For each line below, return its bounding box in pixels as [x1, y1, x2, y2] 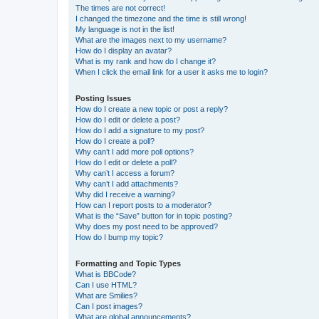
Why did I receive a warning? [75, 189, 175, 199]
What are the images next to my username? [75, 35, 226, 44]
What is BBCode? [75, 269, 136, 278]
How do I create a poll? [75, 136, 155, 145]
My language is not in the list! [75, 24, 174, 33]
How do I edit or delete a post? [75, 115, 180, 124]
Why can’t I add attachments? [75, 179, 178, 188]
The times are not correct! [75, 3, 165, 12]
